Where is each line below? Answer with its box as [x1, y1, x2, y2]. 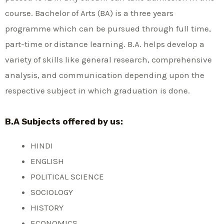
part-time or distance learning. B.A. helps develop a [5, 38, 204, 49]
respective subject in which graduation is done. [5, 85, 190, 95]
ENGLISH [30, 155, 64, 166]
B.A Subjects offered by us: [5, 116, 123, 126]
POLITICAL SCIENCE [30, 171, 104, 181]
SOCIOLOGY [30, 186, 73, 197]
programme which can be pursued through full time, [5, 23, 211, 33]
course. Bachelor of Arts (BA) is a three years [5, 7, 173, 18]
